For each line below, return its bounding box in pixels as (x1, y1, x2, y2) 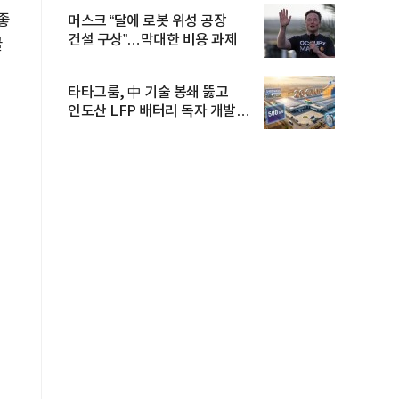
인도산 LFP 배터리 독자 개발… (68, 103, 249, 119)
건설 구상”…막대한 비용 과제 (68, 32, 237, 48)
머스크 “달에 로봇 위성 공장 (68, 13, 226, 29)
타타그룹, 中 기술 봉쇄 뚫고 (68, 85, 228, 101)
